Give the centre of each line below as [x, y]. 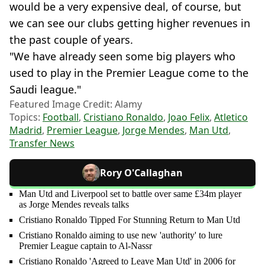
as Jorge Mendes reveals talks [74, 204]
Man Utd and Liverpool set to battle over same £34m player [130, 194]
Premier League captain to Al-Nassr [85, 246]
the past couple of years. [71, 40]
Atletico [231, 117]
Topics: [26, 117]
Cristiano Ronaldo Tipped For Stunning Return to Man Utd [130, 220]
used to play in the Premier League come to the [129, 73]
